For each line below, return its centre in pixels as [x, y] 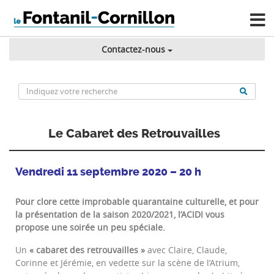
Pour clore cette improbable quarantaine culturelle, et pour [137, 202]
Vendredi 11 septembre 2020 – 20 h [108, 172]
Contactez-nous [133, 50]
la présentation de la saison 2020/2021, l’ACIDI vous [120, 215]
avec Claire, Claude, [186, 250]
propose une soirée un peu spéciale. [90, 228]
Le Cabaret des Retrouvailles [134, 134]
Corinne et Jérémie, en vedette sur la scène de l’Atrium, [128, 263]
